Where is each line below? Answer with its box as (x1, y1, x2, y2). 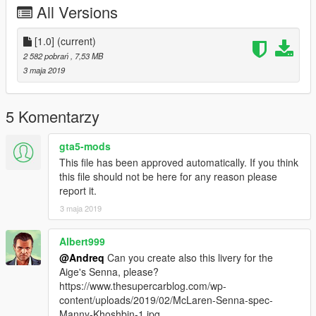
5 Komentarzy (6, 105, 99, 128)
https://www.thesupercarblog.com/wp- (59, 279, 226, 293)
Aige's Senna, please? (59, 265, 159, 279)
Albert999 (59, 234, 105, 249)
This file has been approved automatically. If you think (59, 155, 298, 170)
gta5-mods (59, 139, 111, 154)
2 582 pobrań (23, 50, 71, 62)
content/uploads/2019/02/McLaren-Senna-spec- (59, 293, 273, 308)
